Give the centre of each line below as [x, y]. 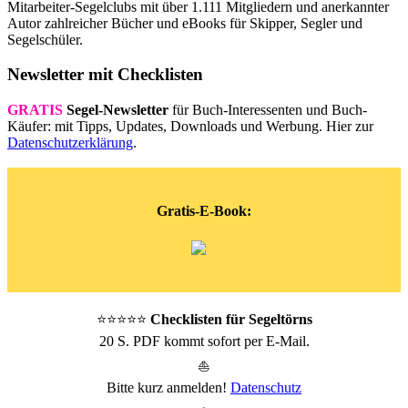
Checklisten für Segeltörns [231, 319]
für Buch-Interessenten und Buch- [268, 110]
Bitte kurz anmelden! [168, 387]
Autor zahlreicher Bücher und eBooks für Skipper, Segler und [185, 23]
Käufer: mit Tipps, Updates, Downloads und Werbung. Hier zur [190, 127]
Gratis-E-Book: [204, 211]
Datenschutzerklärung [70, 143]
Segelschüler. [45, 39]
